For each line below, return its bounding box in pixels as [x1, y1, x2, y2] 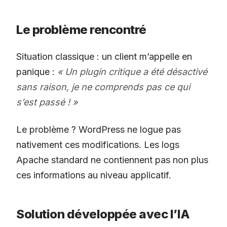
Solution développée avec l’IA [16, 206, 190, 221]
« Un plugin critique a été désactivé [57, 66, 207, 77]
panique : [16, 66, 57, 77]
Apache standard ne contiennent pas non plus [16, 154, 208, 165]
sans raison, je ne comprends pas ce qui [16, 81, 190, 92]
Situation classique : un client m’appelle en [16, 51, 192, 62]
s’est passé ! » [16, 96, 78, 107]
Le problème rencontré [16, 22, 146, 37]
